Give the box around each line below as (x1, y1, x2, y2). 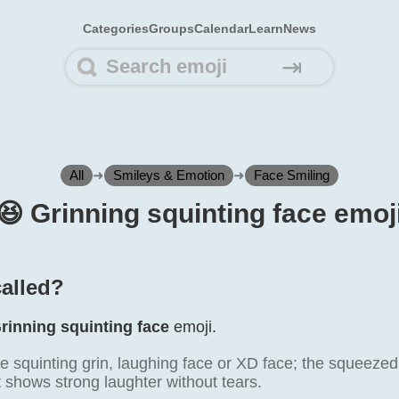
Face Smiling (254, 167, 330, 183)
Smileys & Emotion (113, 167, 224, 183)
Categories (83, 21, 149, 36)
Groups (149, 21, 194, 36)
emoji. (169, 318, 216, 336)
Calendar (194, 21, 248, 36)
